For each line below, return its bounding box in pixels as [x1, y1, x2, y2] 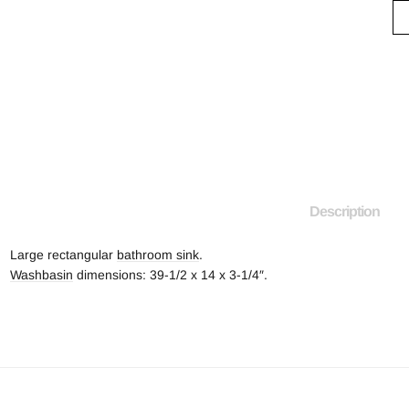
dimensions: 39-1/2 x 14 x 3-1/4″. [73, 267, 268, 283]
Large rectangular [10, 247, 118, 263]
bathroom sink [117, 247, 200, 263]
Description [309, 204, 380, 220]
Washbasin [10, 267, 74, 283]
